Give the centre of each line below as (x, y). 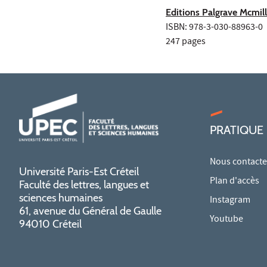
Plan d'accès (235, 182)
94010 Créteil (50, 224)
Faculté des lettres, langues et (84, 185)
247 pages (186, 43)
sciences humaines (61, 198)
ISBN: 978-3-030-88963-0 (214, 28)
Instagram (230, 201)
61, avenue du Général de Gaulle (90, 211)
